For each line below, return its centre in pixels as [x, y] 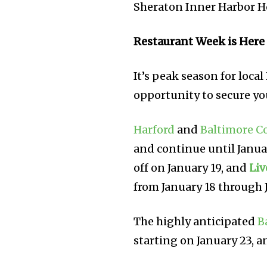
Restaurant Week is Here [199, 42]
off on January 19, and [192, 168]
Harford [154, 130]
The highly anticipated [196, 222]
